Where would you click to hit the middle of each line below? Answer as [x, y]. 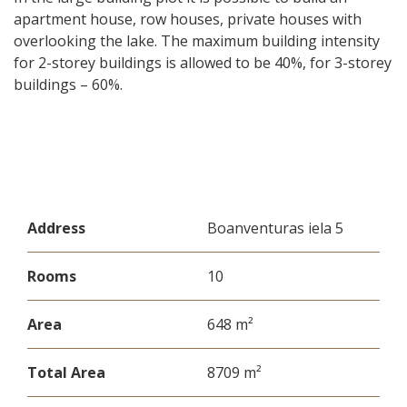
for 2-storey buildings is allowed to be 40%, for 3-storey [203, 63]
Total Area [66, 372]
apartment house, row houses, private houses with [188, 19]
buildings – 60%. [68, 84]
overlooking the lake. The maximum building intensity [197, 41]
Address [56, 228]
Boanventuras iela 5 [275, 228]
